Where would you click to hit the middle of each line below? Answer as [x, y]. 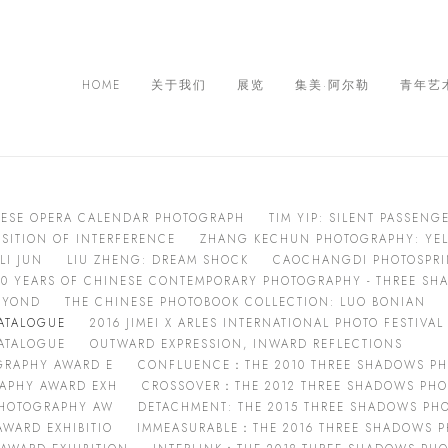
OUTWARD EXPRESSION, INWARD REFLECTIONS [246, 344]
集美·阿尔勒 [332, 84]
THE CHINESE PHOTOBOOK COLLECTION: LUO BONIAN [245, 302]
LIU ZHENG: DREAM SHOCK [158, 260]
